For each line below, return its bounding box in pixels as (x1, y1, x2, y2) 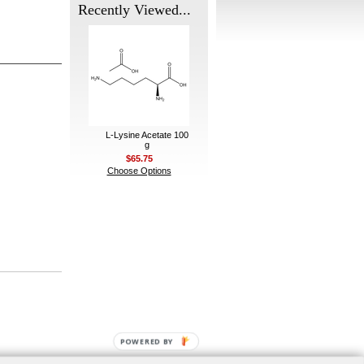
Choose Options (106, 166, 171, 175)
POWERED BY (120, 336, 174, 347)
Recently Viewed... (78, 2, 191, 18)
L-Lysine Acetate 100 (106, 130, 188, 140)
